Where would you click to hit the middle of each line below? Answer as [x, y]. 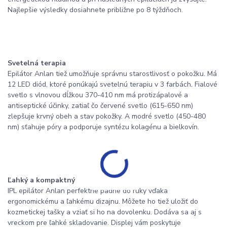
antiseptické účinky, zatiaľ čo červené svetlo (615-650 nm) [100, 106]
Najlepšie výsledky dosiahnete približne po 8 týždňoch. [95, 10]
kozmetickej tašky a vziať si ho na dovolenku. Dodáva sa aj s [105, 212]
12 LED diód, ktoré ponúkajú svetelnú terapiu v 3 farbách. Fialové [112, 85]
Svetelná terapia [37, 63]
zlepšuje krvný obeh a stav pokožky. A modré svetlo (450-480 [107, 117]
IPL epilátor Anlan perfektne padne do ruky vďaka [88, 191]
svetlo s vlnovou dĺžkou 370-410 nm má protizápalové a [98, 95]
